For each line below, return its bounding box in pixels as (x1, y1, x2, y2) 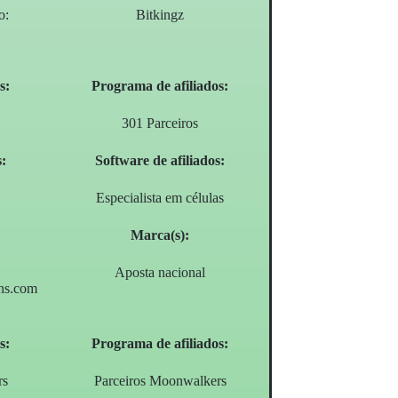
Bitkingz (136, 7, 185, 23)
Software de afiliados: (95, 153, 226, 169)
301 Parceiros (122, 115, 199, 131)
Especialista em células (96, 190, 225, 206)
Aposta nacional (115, 265, 206, 281)
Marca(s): (131, 227, 190, 243)
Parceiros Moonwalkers (93, 373, 227, 389)
